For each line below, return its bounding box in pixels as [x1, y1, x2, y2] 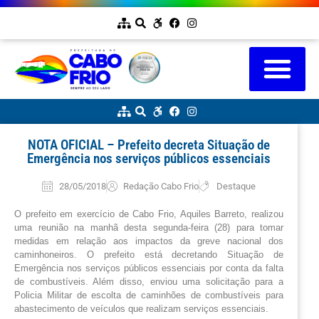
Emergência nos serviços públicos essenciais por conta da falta [14, 262, 283, 273]
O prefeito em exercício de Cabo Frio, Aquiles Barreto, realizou [14, 208, 283, 219]
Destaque [216, 180, 256, 192]
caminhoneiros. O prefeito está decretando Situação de [14, 249, 283, 260]
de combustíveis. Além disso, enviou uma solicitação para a [14, 276, 283, 287]
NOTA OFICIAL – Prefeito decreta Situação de [28, 136, 270, 153]
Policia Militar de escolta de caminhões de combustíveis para [14, 289, 283, 300]
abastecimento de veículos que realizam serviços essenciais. [14, 303, 271, 314]
